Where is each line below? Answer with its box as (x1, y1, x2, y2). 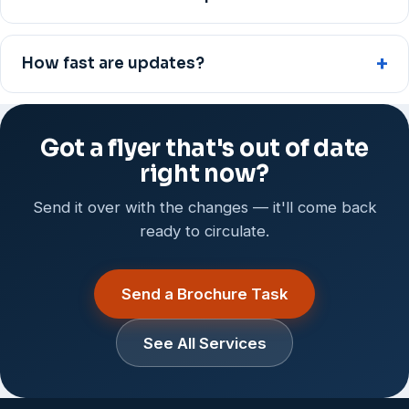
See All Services (142, 333, 267, 352)
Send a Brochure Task (121, 284, 288, 303)
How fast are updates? (21, 54, 204, 74)
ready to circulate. (140, 222, 269, 241)
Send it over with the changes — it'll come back (32, 198, 377, 217)
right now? (139, 159, 270, 189)
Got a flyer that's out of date (39, 133, 370, 163)
